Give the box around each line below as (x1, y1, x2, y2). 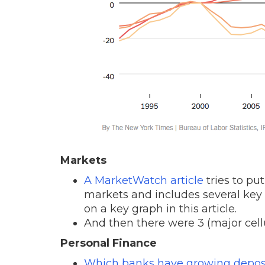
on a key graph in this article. (84, 202, 237, 215)
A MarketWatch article (84, 173, 203, 187)
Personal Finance (60, 236, 157, 250)
